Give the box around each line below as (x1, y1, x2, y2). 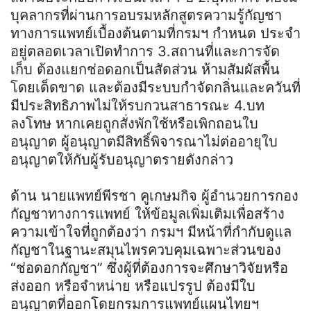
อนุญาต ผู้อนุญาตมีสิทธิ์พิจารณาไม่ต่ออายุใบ (10, 133, 278, 150)
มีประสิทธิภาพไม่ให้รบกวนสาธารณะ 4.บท (10, 96, 264, 114)
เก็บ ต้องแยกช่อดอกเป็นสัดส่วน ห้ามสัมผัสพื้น (10, 60, 280, 78)
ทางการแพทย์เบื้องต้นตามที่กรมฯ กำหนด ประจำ (10, 24, 301, 42)
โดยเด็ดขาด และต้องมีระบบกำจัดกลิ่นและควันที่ (10, 78, 301, 96)
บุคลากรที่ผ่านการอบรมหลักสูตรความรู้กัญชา (10, 6, 282, 24)
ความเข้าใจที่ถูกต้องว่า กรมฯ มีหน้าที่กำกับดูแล (10, 223, 292, 240)
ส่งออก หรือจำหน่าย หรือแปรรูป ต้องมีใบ (10, 277, 255, 294)
